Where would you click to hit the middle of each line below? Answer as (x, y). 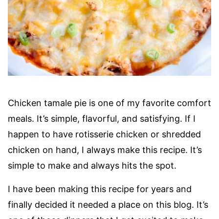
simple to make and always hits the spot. (92, 165)
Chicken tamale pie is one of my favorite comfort (109, 103)
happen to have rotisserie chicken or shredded (104, 134)
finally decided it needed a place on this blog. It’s (108, 205)
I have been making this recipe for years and (100, 189)
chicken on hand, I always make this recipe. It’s (105, 150)
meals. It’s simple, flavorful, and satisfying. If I (102, 119)
